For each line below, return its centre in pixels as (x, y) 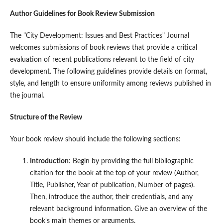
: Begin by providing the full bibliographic (131, 161)
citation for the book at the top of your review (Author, (114, 173)
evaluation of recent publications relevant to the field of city (102, 59)
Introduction (49, 161)
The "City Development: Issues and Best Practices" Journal (99, 36)
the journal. (27, 95)
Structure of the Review (46, 117)
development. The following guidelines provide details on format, (108, 71)
